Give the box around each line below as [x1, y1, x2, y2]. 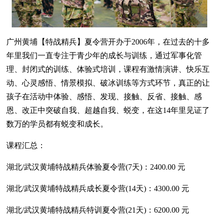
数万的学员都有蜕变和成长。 [6, 120, 109, 129]
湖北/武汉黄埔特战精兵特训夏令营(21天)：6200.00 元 [6, 206, 190, 215]
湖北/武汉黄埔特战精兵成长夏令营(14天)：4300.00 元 [6, 184, 190, 193]
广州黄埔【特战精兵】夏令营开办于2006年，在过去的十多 [6, 38, 210, 46]
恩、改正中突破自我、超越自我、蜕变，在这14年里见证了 [6, 106, 210, 115]
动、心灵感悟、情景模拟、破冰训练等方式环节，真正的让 [6, 79, 210, 88]
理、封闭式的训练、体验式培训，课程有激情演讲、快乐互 [6, 65, 210, 74]
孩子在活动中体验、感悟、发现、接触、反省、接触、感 [6, 92, 202, 101]
